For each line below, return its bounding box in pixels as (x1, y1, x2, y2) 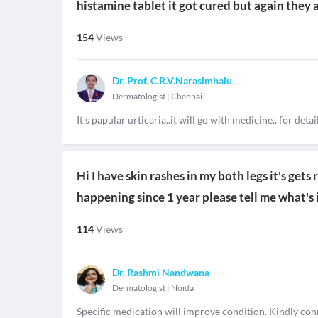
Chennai (171, 91, 202, 102)
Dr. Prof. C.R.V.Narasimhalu (112, 75, 232, 87)
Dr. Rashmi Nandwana (112, 266, 209, 278)
